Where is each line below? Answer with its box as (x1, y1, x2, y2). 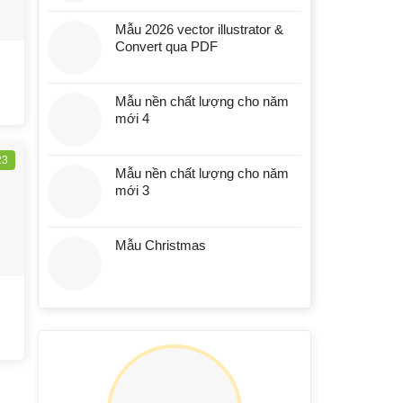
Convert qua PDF (114, 39, 218, 55)
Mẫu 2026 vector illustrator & (114, 22, 283, 38)
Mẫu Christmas (114, 237, 206, 254)
